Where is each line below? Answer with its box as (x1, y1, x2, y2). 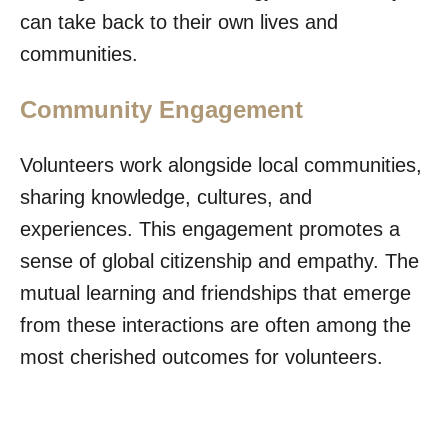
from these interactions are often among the (20, 313, 411, 336)
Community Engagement (20, 95, 303, 123)
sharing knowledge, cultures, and (20, 185, 312, 208)
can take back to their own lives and (20, 10, 338, 33)
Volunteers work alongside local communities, (20, 153, 422, 176)
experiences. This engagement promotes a (20, 217, 400, 240)
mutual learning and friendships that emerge (20, 281, 411, 304)
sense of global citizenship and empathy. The (20, 249, 419, 272)
